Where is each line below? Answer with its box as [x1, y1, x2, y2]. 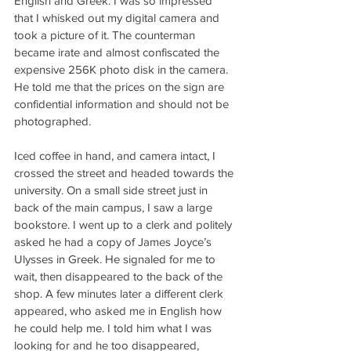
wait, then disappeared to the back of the [14, 270, 226, 283]
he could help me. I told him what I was [14, 321, 215, 335]
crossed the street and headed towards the [14, 166, 237, 179]
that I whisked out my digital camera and [14, 11, 223, 24]
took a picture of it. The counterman [14, 28, 198, 42]
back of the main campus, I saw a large [14, 201, 215, 214]
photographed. [14, 114, 91, 128]
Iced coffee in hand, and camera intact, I [14, 149, 219, 162]
